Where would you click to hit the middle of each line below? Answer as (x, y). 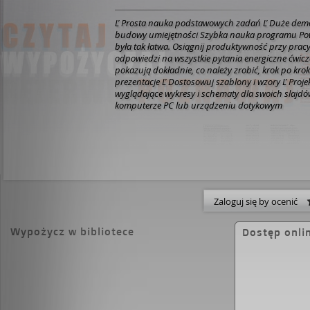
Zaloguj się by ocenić (260, 201)
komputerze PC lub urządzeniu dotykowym (199, 105)
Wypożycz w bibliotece (72, 231)
